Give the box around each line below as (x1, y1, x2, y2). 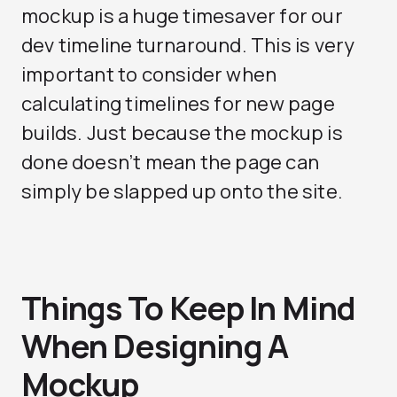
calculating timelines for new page (21, 90, 335, 117)
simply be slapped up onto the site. (21, 178, 344, 205)
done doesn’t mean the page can (21, 149, 320, 175)
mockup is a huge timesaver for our (21, 3, 343, 29)
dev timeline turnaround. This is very (21, 32, 355, 58)
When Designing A (21, 324, 289, 368)
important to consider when (21, 61, 277, 88)
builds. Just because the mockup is (21, 120, 343, 146)
